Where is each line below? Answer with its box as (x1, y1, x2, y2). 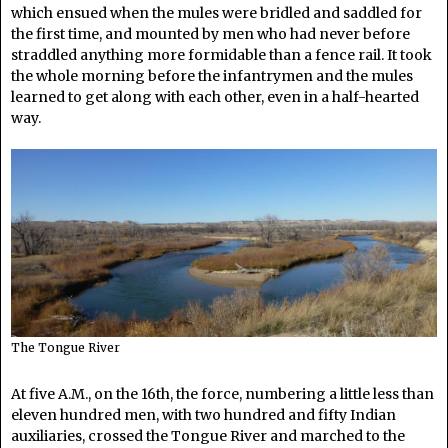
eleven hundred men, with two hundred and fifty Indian (11, 405, 396, 424)
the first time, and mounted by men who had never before (11, 24, 410, 43)
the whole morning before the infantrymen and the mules (11, 66, 413, 85)
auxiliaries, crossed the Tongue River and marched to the (11, 426, 405, 445)
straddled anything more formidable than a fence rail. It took (11, 45, 432, 64)
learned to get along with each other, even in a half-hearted (11, 87, 419, 106)
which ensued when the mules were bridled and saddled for (11, 3, 422, 22)
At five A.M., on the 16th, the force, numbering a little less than (11, 384, 434, 403)
